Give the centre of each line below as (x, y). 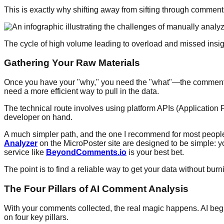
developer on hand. (38, 117)
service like (25, 152)
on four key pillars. (36, 217)
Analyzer (21, 143)
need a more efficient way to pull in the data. (81, 91)
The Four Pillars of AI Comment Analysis (96, 188)
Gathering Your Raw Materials (72, 63)
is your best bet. (155, 152)
